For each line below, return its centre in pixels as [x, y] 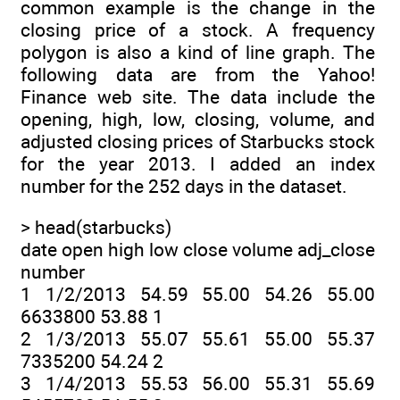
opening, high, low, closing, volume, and [198, 119]
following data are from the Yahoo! [198, 74]
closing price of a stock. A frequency [198, 29]
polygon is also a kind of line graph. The [198, 52]
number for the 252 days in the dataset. [184, 186]
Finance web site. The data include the [198, 96]
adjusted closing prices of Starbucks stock [198, 141]
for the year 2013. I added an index [198, 163]
